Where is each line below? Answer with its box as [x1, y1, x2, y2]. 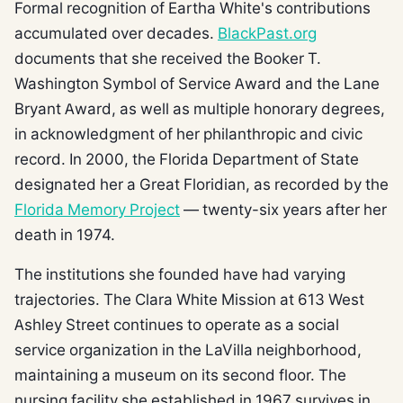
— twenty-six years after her [180, 200, 387, 218]
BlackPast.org [218, 23, 317, 41]
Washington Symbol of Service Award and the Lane [14, 74, 380, 92]
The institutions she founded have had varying [14, 264, 345, 282]
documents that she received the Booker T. [14, 49, 321, 67]
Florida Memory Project [14, 200, 180, 218]
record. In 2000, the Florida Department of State [14, 149, 359, 167]
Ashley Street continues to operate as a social [14, 315, 339, 333]
